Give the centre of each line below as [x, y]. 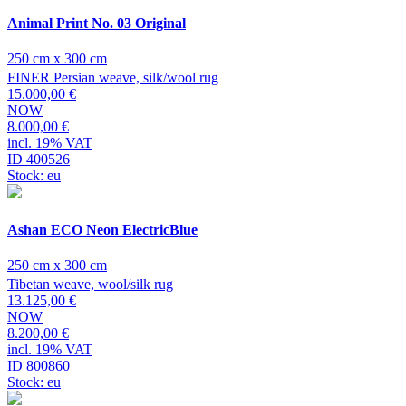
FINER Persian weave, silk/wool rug [113, 78]
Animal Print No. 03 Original [97, 24]
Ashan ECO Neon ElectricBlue [102, 229]
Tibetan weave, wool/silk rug [90, 284]
